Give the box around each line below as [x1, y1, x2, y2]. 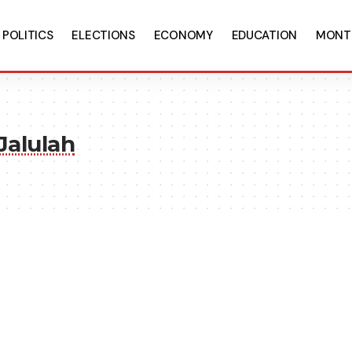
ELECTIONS [71, 27, 135, 43]
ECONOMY [153, 27, 213, 43]
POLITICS [2, 27, 53, 43]
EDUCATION [231, 27, 297, 43]
